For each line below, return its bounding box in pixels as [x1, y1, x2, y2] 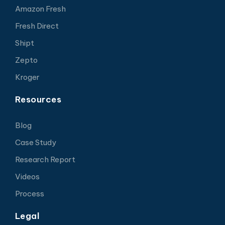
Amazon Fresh [15, 4, 66, 14]
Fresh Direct [15, 21, 59, 31]
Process [15, 189, 44, 199]
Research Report [15, 155, 75, 165]
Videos [15, 172, 40, 182]
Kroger [15, 72, 40, 82]
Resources [15, 94, 62, 105]
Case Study [15, 138, 56, 148]
